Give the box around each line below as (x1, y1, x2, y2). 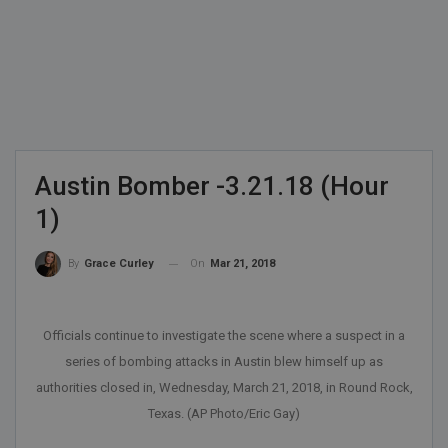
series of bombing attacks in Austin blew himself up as (65, 354, 383, 370)
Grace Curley (84, 257, 154, 271)
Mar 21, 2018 (210, 257, 275, 271)
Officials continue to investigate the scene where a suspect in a (43, 328, 405, 344)
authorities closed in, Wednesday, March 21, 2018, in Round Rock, (35, 380, 413, 396)
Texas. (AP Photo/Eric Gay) (148, 406, 300, 422)
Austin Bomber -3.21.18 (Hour (35, 171, 389, 202)
